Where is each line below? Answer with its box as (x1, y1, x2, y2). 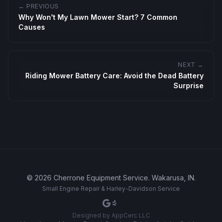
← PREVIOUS (18, 2, 59, 10)
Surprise (173, 81, 204, 90)
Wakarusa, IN (151, 173, 194, 182)
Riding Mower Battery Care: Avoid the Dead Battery (25, 71, 204, 80)
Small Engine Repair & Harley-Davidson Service (42, 185, 180, 192)
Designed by (72, 212, 110, 219)
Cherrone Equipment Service (53, 173, 148, 182)
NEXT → (178, 61, 204, 68)
